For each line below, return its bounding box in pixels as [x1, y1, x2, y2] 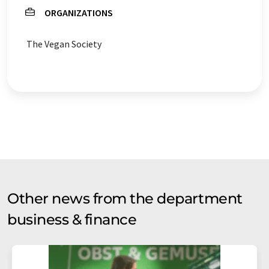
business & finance [7, 210, 137, 228]
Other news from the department [7, 189, 243, 207]
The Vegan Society [26, 37, 101, 50]
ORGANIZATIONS [44, 6, 113, 19]
